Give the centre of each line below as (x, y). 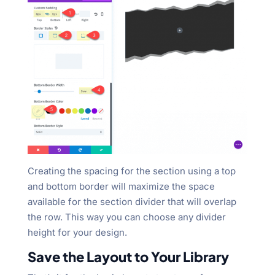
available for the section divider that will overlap (132, 202)
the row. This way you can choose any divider (126, 217)
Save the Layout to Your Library (128, 257)
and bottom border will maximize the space (121, 187)
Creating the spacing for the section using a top (131, 171)
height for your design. (77, 233)
